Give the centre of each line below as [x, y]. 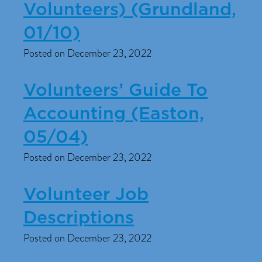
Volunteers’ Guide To [116, 91]
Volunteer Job [86, 195]
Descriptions [79, 218]
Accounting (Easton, [114, 114]
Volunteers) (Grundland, [130, 10]
